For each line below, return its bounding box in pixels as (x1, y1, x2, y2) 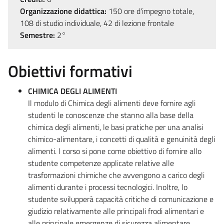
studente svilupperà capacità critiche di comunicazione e (28, 192, 213, 205)
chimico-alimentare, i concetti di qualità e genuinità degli (28, 132, 215, 145)
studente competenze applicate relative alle (28, 156, 174, 169)
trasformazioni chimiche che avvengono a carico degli (28, 168, 204, 181)
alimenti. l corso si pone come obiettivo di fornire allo (28, 144, 201, 157)
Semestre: (20, 28, 55, 41)
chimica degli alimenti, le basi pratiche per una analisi (28, 120, 203, 133)
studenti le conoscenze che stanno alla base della (28, 108, 193, 121)
